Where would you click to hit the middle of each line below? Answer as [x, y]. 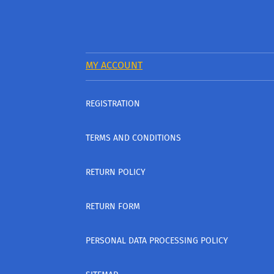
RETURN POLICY [116, 172]
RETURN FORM [113, 206]
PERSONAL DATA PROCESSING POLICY [157, 240]
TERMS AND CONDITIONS [133, 138]
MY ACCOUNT [114, 65]
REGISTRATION [113, 103]
